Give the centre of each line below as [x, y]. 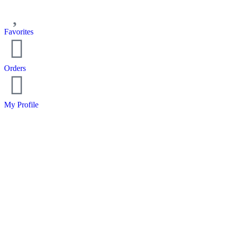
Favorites [19, 31]
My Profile [21, 104]
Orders [15, 68]
